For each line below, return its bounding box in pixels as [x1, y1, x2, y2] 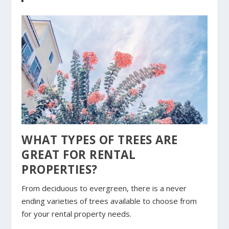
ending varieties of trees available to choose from [21, 196, 197, 207]
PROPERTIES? [21, 162, 98, 178]
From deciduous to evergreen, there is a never [21, 183, 187, 194]
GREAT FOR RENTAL [21, 147, 136, 163]
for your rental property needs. [21, 209, 132, 219]
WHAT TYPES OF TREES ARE [21, 132, 178, 148]
